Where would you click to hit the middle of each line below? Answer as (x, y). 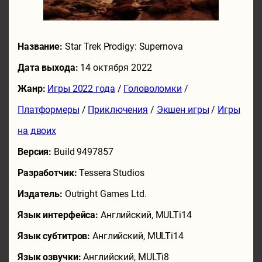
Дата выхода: (49, 67)
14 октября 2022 (116, 67)
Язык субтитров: (55, 236)
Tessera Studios (112, 173)
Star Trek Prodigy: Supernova (124, 46)
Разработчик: (49, 173)
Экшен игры (183, 109)
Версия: (36, 151)
